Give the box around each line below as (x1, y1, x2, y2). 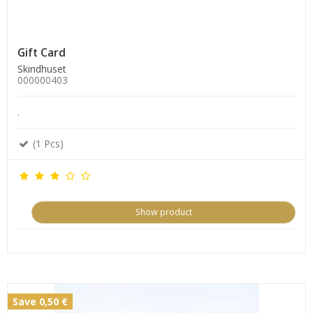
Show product (135, 206, 192, 219)
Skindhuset (17, 61, 66, 75)
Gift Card (17, 45, 66, 60)
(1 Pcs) (30, 136, 64, 150)
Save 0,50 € (13, 295, 68, 309)
